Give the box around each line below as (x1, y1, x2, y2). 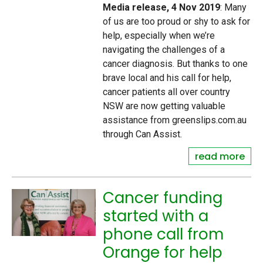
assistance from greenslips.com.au (103, 114, 247, 126)
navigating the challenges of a (103, 43, 225, 55)
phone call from (103, 223, 224, 245)
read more (195, 149, 245, 163)
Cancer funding (103, 187, 223, 208)
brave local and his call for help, (103, 72, 232, 83)
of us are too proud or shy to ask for (103, 15, 251, 27)
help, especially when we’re (103, 29, 215, 41)
